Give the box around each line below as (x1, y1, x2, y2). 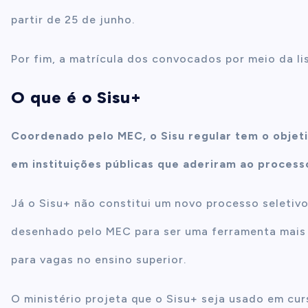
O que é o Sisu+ (11, 87, 142, 107)
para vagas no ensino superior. (11, 253, 186, 266)
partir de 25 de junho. (11, 13, 135, 26)
